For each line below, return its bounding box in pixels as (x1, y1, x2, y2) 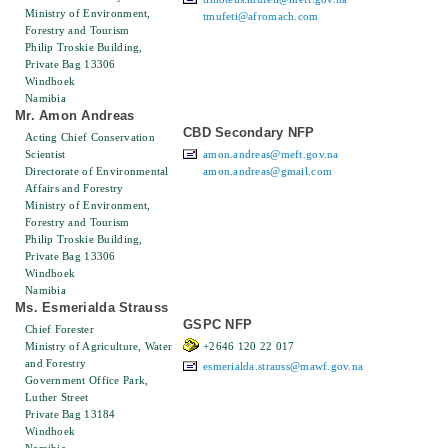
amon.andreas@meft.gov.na (203, 148, 339, 161)
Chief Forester (25, 323, 94, 336)
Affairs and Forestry (25, 182, 124, 195)
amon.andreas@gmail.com (203, 165, 333, 178)
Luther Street (25, 391, 89, 404)
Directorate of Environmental (25, 165, 169, 178)
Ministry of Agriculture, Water (25, 340, 173, 353)
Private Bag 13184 (25, 408, 116, 421)
